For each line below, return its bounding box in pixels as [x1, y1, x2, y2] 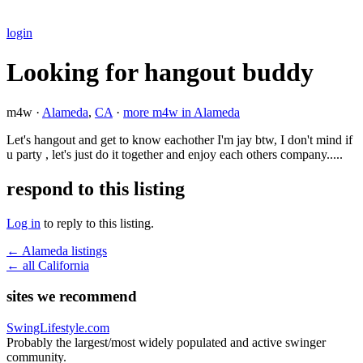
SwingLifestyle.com [6, 321, 109, 335]
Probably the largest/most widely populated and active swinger [6, 335, 326, 350]
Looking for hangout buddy [6, 58, 314, 88]
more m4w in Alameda [123, 105, 240, 119]
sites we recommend [6, 288, 137, 305]
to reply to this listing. [41, 216, 154, 230]
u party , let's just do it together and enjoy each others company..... [6, 147, 343, 161]
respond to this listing [6, 177, 185, 199]
